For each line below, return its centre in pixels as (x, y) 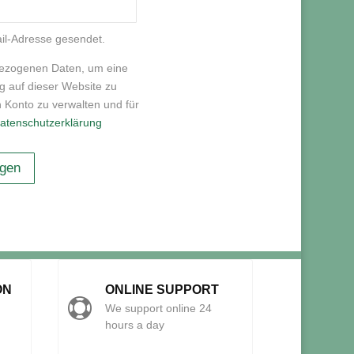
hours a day (134, 324)
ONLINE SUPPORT (162, 289)
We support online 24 (158, 308)
